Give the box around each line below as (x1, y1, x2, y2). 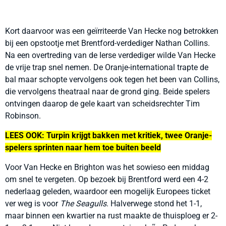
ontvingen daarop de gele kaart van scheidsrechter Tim (5, 99, 200, 108)
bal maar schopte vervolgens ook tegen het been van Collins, (5, 75, 219, 84)
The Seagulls (60, 199, 106, 208)
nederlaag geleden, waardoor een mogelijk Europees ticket (5, 187, 210, 196)
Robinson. (5, 111, 41, 121)
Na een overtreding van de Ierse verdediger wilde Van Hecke (5, 50, 215, 60)
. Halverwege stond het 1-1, (106, 199, 202, 208)
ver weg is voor (5, 199, 60, 208)
